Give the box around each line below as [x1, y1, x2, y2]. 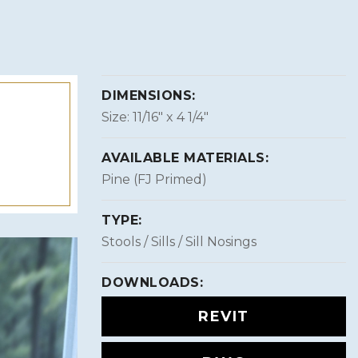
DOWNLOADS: [101, 274, 203, 290]
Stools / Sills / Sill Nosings [101, 233, 257, 249]
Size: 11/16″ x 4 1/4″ [101, 109, 209, 125]
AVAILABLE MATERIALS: [101, 149, 268, 165]
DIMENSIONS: [101, 87, 196, 103]
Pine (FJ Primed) [101, 171, 207, 187]
